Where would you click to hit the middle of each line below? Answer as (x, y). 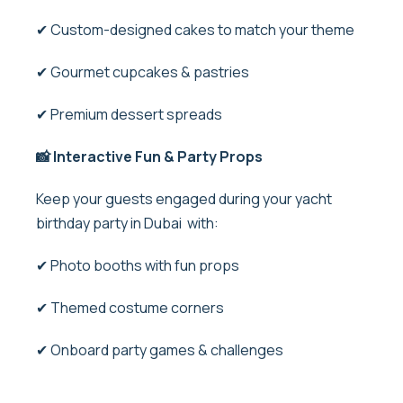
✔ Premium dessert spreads (130, 114)
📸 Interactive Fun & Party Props (151, 156)
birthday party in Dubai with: (129, 223)
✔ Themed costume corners (131, 307)
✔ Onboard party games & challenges (161, 349)
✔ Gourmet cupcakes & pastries (144, 72)
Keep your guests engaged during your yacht (184, 198)
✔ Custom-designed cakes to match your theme (197, 29)
